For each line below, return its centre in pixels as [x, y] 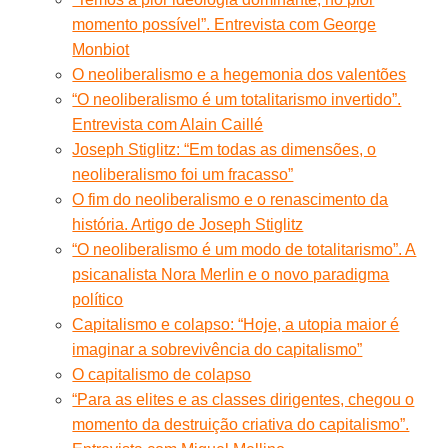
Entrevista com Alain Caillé [168, 124]
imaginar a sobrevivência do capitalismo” [217, 349]
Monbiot [101, 49]
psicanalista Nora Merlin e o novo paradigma [231, 274]
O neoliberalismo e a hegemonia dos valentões [239, 74]
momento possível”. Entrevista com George [224, 24]
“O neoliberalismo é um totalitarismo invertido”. [237, 99]
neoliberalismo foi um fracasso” [183, 174]
